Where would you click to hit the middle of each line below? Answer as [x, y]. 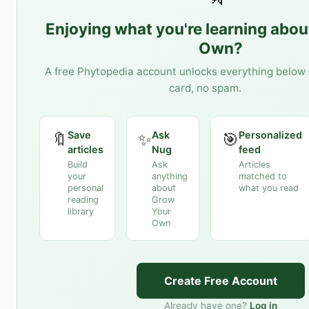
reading [83, 200]
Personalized [270, 134]
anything [170, 177]
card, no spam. [205, 88]
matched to [263, 177]
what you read [269, 188]
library [81, 212]
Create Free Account [220, 281]
